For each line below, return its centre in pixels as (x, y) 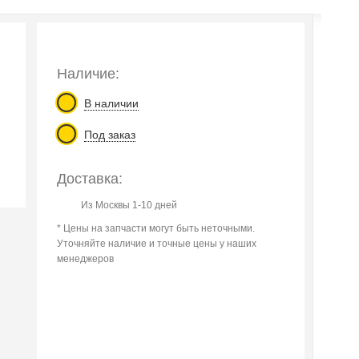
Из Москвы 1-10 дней (129, 205)
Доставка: (90, 179)
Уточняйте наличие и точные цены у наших (157, 244)
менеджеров (86, 259)
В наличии (112, 103)
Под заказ (110, 135)
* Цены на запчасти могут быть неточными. (156, 228)
